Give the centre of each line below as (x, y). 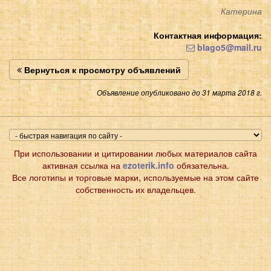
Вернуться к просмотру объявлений (101, 69)
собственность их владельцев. (135, 189)
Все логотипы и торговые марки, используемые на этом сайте (135, 177)
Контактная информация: (208, 35)
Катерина (241, 11)
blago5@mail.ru (228, 47)
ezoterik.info (148, 165)
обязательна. (201, 165)
